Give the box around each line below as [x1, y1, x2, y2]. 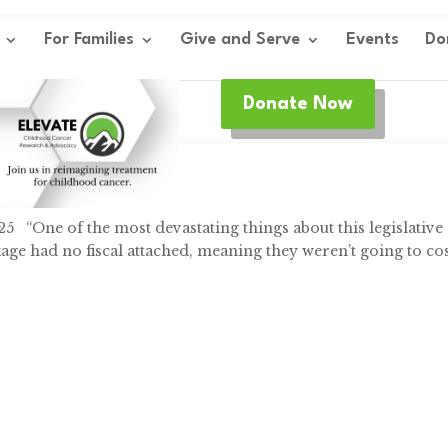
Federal [15, 175, 75, 194]
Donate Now [243, 94, 354, 113]
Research [82, 175, 157, 194]
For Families [43, 31, 134, 48]
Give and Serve [179, 31, 300, 48]
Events [345, 31, 399, 48]
